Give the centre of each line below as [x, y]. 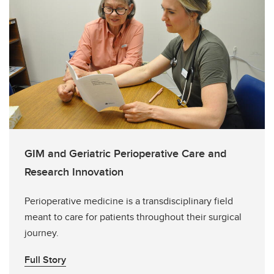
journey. [42, 233]
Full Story [45, 260]
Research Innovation [74, 172]
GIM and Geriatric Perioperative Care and [125, 154]
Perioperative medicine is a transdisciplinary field [129, 201]
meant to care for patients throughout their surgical [133, 217]
